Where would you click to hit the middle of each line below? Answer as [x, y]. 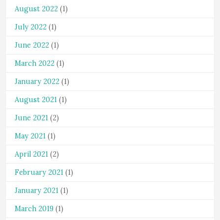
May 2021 [30, 136]
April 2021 [31, 154]
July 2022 [31, 27]
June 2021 [31, 118]
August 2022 [36, 9]
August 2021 [36, 100]
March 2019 [34, 209]
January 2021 [37, 191]
